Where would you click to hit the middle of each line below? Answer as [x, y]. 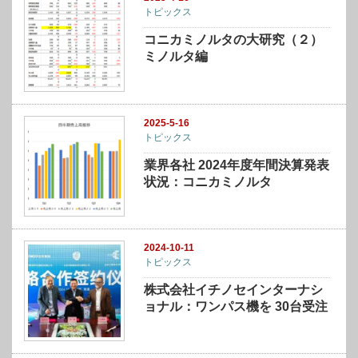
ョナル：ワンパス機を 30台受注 [236, 306]
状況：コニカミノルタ [208, 181]
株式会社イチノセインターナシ [234, 289]
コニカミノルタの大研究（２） [234, 40]
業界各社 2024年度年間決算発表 [237, 165]
